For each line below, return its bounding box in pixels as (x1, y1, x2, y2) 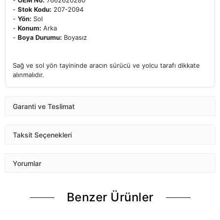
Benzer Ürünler (66, 190, 154, 205)
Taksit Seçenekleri (13, 130, 72, 139)
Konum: (18, 24, 41, 32)
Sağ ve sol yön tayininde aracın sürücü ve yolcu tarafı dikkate (13, 61, 200, 70)
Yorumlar (13, 159, 41, 167)
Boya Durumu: (18, 33, 62, 42)
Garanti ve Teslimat (13, 102, 75, 110)
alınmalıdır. (13, 71, 44, 79)
